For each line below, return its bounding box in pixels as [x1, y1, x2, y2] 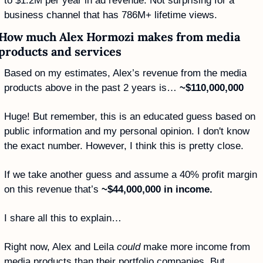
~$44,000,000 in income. [102, 183, 215, 195]
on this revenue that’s [4, 183, 102, 195]
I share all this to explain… [4, 212, 122, 224]
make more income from [140, 241, 250, 252]
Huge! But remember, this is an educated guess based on [4, 110, 255, 122]
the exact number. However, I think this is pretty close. [4, 140, 247, 151]
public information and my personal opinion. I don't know [4, 125, 249, 137]
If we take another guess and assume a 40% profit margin [4, 168, 257, 180]
